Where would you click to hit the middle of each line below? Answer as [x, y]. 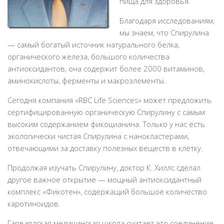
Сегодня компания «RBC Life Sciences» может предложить [109, 100]
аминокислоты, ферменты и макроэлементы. [87, 80]
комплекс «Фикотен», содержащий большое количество [107, 191]
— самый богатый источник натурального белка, [93, 44]
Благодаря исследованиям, [167, 20]
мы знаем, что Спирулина [164, 32]
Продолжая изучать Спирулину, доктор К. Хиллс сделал [104, 167]
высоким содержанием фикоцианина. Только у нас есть [106, 124]
